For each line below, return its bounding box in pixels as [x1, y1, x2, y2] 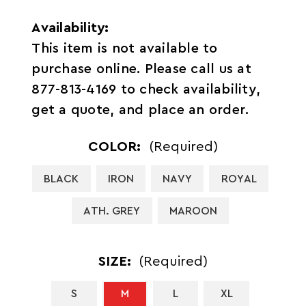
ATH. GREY [83, 205, 141, 217]
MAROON [169, 205, 217, 217]
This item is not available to [31, 41, 218, 55]
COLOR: [88, 139, 145, 154]
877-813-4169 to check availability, [31, 82, 261, 96]
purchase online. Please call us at [31, 61, 251, 76]
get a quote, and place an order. [31, 102, 249, 117]
